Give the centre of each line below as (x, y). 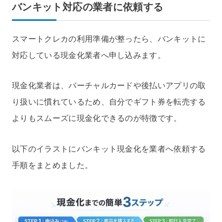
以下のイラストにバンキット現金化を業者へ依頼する (109, 149)
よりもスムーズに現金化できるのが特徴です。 (97, 118)
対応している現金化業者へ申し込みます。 (89, 55)
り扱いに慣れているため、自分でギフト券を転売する (109, 102)
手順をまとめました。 (53, 166)
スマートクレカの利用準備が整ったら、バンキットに (109, 39)
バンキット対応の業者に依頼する (88, 7)
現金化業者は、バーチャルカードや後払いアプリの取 (109, 86)
